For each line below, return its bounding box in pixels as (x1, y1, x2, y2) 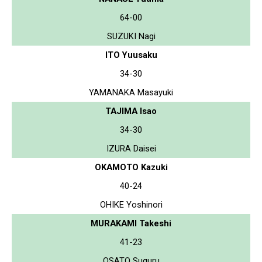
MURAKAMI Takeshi (91, 218, 171, 229)
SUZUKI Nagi (106, 30, 156, 42)
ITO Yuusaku (105, 49, 157, 60)
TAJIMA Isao (105, 105, 157, 116)
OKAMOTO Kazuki (94, 161, 168, 173)
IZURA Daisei (106, 143, 156, 154)
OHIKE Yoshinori (99, 199, 163, 210)
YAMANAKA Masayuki (89, 87, 173, 98)
